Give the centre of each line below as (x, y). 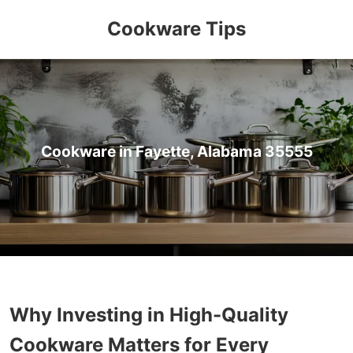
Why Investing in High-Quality (149, 314)
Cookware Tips (176, 29)
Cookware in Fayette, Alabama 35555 (176, 151)
